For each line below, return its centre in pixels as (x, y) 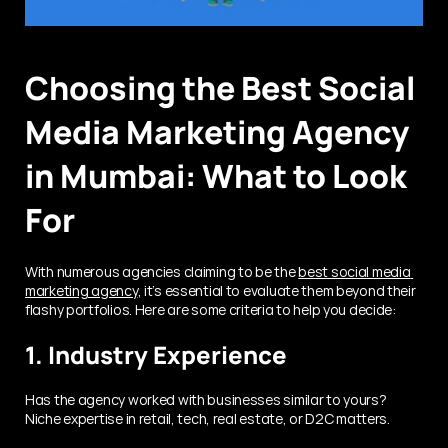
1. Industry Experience (156, 354)
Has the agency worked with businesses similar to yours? (206, 399)
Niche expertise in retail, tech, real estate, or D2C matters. (207, 418)
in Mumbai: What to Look (216, 175)
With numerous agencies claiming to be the (162, 271)
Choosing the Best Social (220, 87)
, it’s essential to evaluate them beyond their (276, 290)
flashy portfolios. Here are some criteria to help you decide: (210, 309)
